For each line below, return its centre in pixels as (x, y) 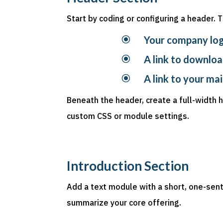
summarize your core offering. (124, 202)
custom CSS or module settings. (128, 116)
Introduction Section (128, 166)
